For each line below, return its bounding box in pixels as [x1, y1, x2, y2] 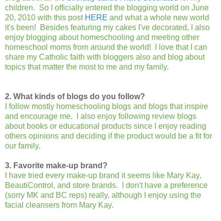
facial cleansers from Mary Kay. [5, 201, 113, 210]
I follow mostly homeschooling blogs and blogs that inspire [5, 102, 208, 111]
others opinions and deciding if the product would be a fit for [5, 132, 212, 141]
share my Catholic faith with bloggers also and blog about [5, 53, 205, 62]
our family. [5, 142, 40, 150]
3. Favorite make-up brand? [5, 161, 108, 170]
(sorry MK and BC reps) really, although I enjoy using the [5, 191, 201, 200]
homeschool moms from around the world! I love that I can [5, 43, 207, 52]
